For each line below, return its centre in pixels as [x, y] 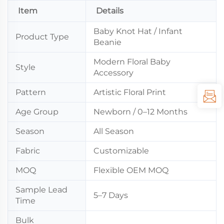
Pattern [31, 92]
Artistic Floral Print [130, 92]
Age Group [37, 111]
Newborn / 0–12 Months [140, 111]
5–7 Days [111, 195]
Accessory [113, 72]
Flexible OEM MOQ [131, 170]
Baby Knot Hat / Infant [138, 31]
